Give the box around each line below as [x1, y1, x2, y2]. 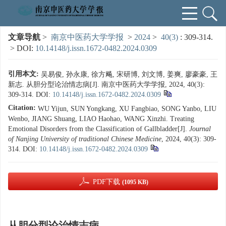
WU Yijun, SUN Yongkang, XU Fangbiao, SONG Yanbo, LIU [38, 105, 216, 112]
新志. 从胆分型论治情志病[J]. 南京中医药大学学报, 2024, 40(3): [8, 81, 205, 88]
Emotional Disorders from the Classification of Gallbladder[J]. [8, 125, 189, 133]
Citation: [8, 104, 36, 111]
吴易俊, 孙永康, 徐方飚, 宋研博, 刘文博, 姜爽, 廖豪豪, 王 [41, 71, 217, 78]
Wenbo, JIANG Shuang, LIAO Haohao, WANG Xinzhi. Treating [8, 115, 194, 123]
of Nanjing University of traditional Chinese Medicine [8, 135, 161, 143]
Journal [189, 125, 211, 133]
